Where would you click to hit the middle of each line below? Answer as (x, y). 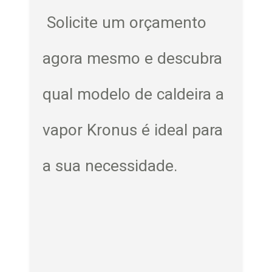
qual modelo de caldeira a (134, 94)
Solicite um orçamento (125, 23)
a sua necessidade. (110, 166)
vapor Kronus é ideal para (133, 130)
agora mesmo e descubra (133, 59)
